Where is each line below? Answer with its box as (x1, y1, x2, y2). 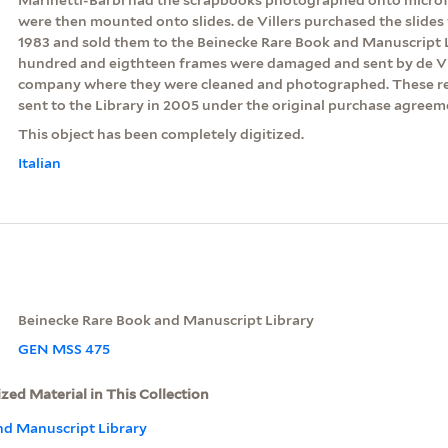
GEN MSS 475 (17, 340, 110, 357)
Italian (17, 154, 61, 171)
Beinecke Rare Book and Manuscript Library (17, 311, 314, 328)
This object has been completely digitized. (17, 125, 304, 142)
